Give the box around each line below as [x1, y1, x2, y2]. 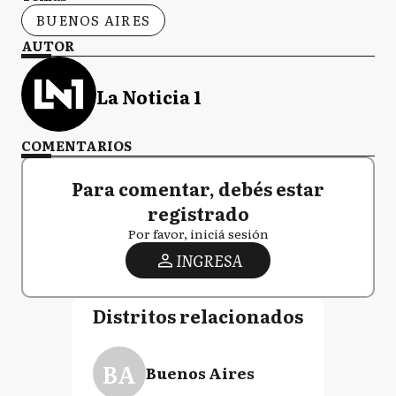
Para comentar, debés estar [72, 175, 324, 202]
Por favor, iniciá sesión [127, 225, 269, 242]
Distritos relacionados [93, 302, 303, 329]
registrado [147, 200, 249, 226]
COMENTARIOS [21, 135, 132, 156]
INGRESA [175, 248, 242, 272]
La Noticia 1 [96, 82, 202, 110]
